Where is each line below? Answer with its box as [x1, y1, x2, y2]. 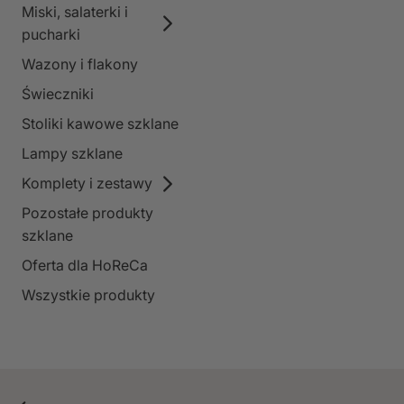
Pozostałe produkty [22, 204, 153, 223]
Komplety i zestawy [22, 174, 152, 193]
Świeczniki [22, 85, 94, 104]
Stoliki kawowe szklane [22, 115, 179, 133]
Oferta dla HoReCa [22, 256, 148, 275]
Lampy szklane [22, 144, 123, 163]
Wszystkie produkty [22, 286, 155, 305]
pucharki [22, 25, 80, 44]
